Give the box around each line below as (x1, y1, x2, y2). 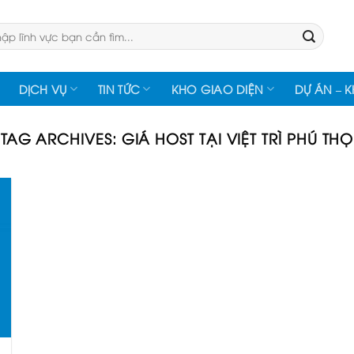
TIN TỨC (98, 81, 141, 96)
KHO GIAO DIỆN (171, 81, 264, 96)
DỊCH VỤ (18, 81, 67, 96)
